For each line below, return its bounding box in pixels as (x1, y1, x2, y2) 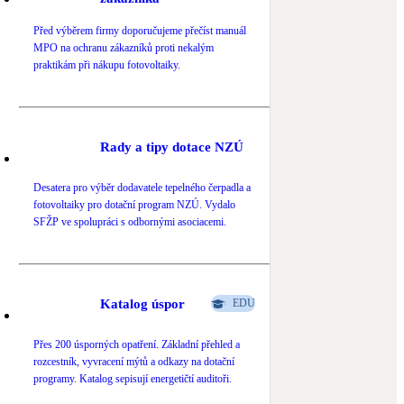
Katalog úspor (100, 296, 185, 311)
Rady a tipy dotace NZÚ (100, 139, 243, 154)
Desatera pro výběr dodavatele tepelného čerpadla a (33, 181, 251, 195)
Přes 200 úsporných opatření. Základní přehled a (33, 338, 240, 352)
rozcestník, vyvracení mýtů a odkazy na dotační (33, 355, 234, 369)
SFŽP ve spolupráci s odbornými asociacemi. (33, 216, 226, 229)
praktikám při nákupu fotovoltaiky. (33, 59, 180, 72)
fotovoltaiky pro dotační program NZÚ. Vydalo (33, 198, 235, 212)
